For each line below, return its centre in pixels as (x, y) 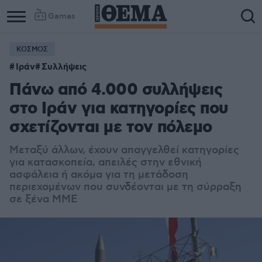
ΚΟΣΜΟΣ (32, 49)
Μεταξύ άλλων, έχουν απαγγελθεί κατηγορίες (124, 150)
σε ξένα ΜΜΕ (44, 199)
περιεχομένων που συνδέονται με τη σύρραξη (125, 187)
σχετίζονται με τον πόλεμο (111, 128)
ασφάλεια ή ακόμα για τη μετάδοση (99, 175)
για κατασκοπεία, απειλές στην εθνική (106, 163)
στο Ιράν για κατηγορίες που (119, 109)
